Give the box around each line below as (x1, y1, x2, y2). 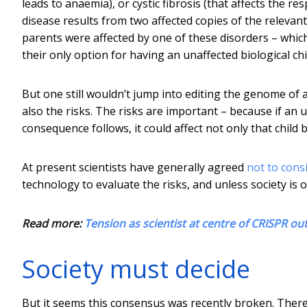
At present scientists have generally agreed (22, 159, 247, 175)
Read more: (22, 215, 84, 231)
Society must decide (22, 251, 250, 286)
